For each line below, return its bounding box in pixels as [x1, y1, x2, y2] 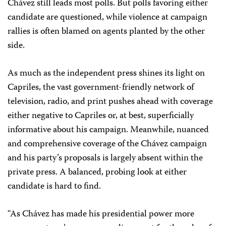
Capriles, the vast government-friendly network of [8, 80, 194, 96]
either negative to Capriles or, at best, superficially [8, 108, 194, 124]
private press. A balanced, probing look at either [8, 165, 187, 181]
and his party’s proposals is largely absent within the [8, 151, 203, 166]
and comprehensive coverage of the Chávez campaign [8, 137, 207, 152]
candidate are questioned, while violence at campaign [8, 10, 207, 26]
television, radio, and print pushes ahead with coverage [8, 94, 213, 110]
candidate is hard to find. [8, 179, 101, 195]
